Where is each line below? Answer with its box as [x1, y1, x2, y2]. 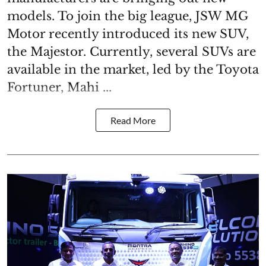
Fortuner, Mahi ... [7, 80, 112, 94]
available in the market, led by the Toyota [7, 62, 259, 77]
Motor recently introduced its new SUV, [7, 26, 249, 41]
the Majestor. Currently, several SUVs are [7, 44, 256, 59]
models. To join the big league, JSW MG [7, 8, 248, 23]
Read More [110, 114, 156, 126]
